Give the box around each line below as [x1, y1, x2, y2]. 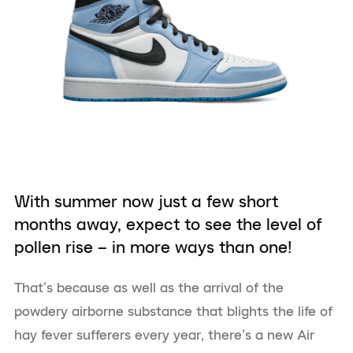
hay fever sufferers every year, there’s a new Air [14, 325, 314, 344]
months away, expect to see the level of [14, 213, 322, 234]
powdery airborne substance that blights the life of [14, 302, 333, 320]
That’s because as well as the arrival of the [14, 278, 284, 296]
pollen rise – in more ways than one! [14, 236, 292, 257]
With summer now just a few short [14, 190, 278, 211]
